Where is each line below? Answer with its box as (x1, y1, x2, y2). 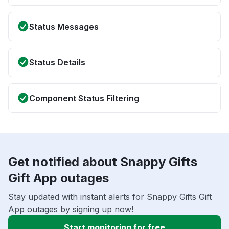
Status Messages (29, 21, 99, 32)
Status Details (29, 57, 85, 68)
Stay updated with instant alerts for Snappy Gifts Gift (8, 192, 212, 202)
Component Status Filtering (29, 93, 139, 104)
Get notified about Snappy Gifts (8, 154, 197, 170)
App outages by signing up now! (8, 204, 133, 215)
